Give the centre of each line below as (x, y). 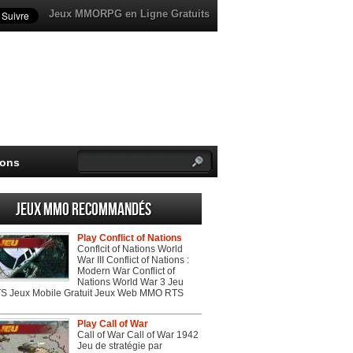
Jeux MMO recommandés (84, 210)
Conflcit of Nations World (130, 249)
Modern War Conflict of (126, 271)
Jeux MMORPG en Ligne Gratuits (129, 14)
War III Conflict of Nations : (133, 260)
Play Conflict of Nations (130, 238)
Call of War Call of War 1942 (138, 335)
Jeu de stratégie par (120, 346)
